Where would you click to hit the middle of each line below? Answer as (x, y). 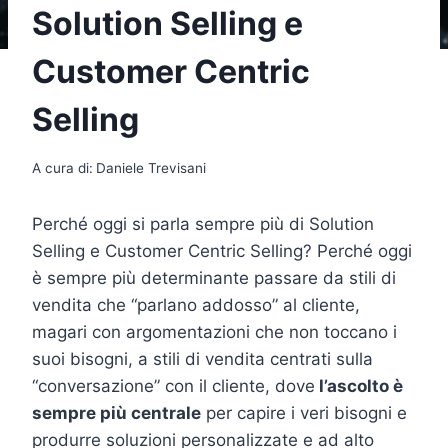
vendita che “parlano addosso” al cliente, (196, 304)
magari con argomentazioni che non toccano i (214, 331)
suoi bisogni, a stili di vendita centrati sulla (202, 358)
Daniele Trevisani (151, 167)
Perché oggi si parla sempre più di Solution (203, 223)
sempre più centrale (116, 412)
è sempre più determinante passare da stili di (214, 277)
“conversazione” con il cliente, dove (173, 385)
